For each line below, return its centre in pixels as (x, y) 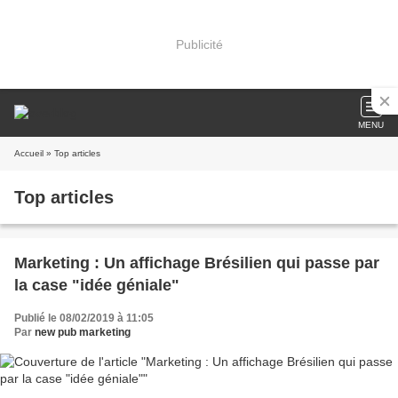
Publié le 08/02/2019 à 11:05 (84, 318)
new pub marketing (83, 332)
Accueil (29, 153)
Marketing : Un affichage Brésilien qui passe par (197, 263)
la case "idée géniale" (97, 285)
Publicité (199, 44)
